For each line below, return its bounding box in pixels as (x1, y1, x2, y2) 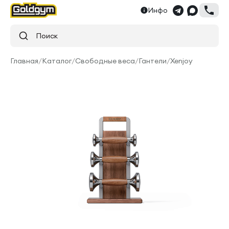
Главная (10, 56, 38, 65)
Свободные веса (75, 56, 135, 65)
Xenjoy (170, 56, 193, 65)
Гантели (139, 56, 167, 65)
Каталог (42, 56, 72, 65)
